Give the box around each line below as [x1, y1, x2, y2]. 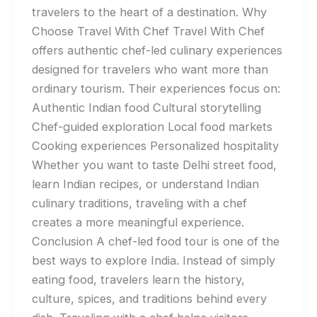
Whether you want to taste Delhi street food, [31, 157, 277, 172]
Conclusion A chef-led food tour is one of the [31, 234, 279, 248]
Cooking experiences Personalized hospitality [31, 138, 279, 153]
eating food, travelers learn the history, [31, 272, 245, 287]
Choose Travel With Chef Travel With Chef [31, 23, 265, 38]
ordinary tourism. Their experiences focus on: [31, 81, 280, 96]
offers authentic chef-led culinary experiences [31, 42, 282, 57]
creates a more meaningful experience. [31, 214, 244, 229]
